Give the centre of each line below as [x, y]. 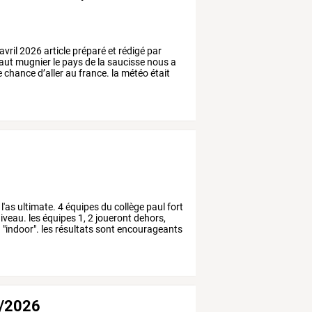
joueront [113, 218]
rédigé [131, 50]
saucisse [125, 62]
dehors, [149, 218]
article [56, 50]
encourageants [149, 229]
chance [19, 73]
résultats [73, 229]
